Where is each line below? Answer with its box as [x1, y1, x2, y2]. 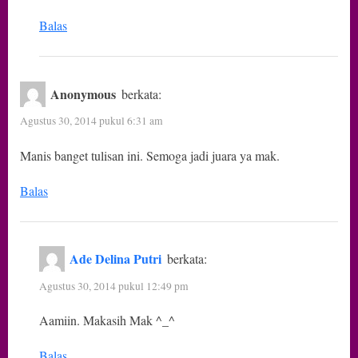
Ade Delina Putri [70, 249, 162, 268]
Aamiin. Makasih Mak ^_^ [39, 312, 175, 329]
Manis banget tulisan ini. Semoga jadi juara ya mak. [20, 146, 280, 164]
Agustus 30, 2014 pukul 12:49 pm [39, 278, 189, 293]
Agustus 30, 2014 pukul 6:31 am [20, 113, 163, 129]
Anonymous [50, 84, 117, 103]
